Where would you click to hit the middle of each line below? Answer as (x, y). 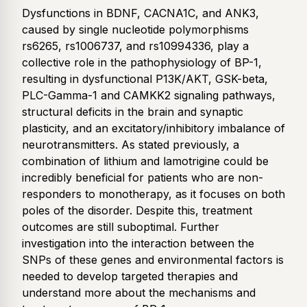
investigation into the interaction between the (138, 244)
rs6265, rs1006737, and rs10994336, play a (135, 46)
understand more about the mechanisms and (139, 293)
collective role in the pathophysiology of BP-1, (142, 63)
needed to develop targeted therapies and (130, 277)
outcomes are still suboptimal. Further (121, 227)
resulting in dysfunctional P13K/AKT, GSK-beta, (145, 79)
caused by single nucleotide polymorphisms (135, 30)
